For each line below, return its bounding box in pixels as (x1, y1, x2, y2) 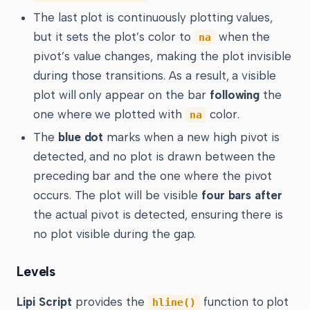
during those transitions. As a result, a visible (33, 68, 277, 82)
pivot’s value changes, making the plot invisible (33, 48, 292, 63)
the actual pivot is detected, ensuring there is (33, 207, 284, 221)
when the (215, 29, 271, 44)
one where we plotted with (33, 107, 185, 121)
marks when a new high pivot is (103, 129, 280, 144)
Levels (17, 264, 56, 280)
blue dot (57, 129, 104, 144)
